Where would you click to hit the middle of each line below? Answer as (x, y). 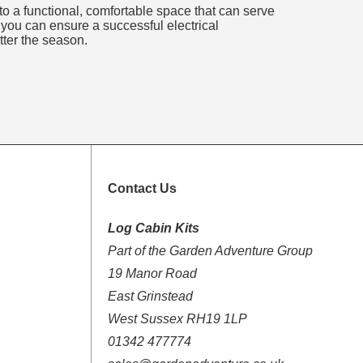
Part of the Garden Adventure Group (210, 251)
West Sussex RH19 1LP (177, 319)
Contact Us (142, 189)
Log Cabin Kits (153, 228)
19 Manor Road (152, 274)
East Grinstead (150, 297)
